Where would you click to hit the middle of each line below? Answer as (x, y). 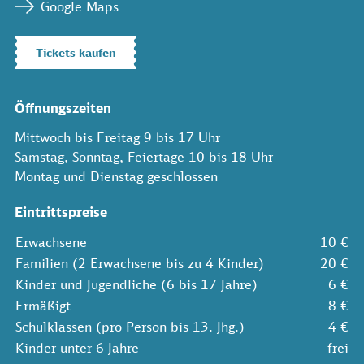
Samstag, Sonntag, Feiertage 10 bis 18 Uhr (144, 156)
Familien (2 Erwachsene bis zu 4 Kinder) (140, 263)
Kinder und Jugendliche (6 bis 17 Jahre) (136, 284)
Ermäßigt (43, 305)
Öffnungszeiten (63, 108)
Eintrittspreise (61, 212)
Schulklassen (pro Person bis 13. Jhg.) (130, 326)
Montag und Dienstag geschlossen (116, 176)
